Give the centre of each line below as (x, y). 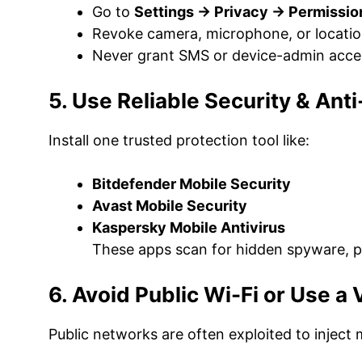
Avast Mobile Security (170, 206)
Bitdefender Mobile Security (192, 184)
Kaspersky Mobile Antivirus (189, 227)
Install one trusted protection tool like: (179, 140)
